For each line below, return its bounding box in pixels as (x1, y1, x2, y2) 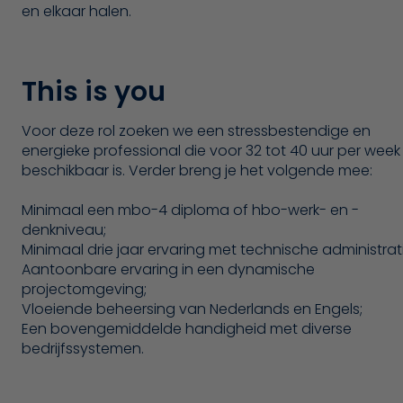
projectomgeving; (22, 278, 147, 300)
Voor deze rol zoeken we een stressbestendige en (22, 120, 371, 141)
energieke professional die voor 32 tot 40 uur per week (22, 139, 400, 161)
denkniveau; (22, 219, 106, 240)
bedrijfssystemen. (22, 337, 144, 359)
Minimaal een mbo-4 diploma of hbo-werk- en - (22, 199, 359, 220)
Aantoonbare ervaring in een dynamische (22, 258, 315, 280)
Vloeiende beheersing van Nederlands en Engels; (22, 298, 363, 319)
